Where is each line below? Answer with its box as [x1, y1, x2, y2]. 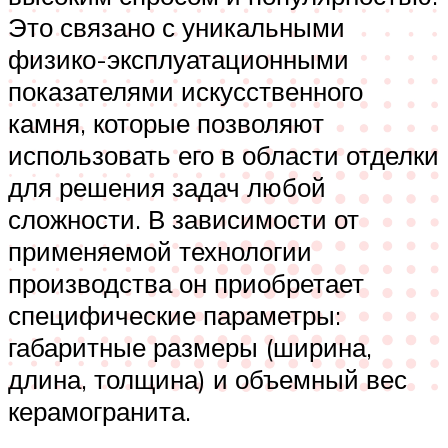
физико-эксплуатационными [8, 42, 349, 75]
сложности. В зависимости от [8, 202, 359, 235]
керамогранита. [8, 394, 191, 427]
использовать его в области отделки [8, 138, 439, 171]
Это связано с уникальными [8, 10, 345, 43]
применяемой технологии [8, 234, 312, 267]
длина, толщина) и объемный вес [8, 362, 407, 395]
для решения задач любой [8, 170, 326, 203]
